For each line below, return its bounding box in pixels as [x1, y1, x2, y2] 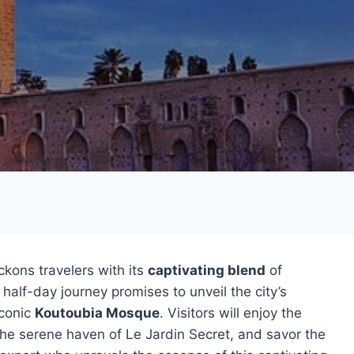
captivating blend [148, 262, 265, 278]
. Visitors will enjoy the [160, 305, 302, 321]
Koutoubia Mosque [35, 305, 160, 321]
